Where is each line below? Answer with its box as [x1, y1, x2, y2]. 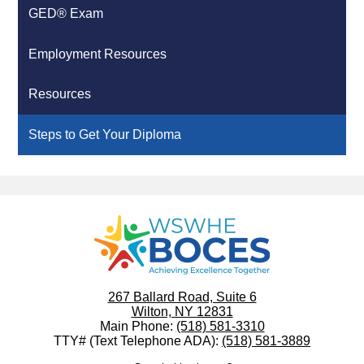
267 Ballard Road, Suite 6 [107, 289, 257, 304]
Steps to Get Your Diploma [28, 127, 182, 141]
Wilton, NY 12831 [131, 304, 233, 318]
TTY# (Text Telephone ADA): [54, 333, 222, 348]
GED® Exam [28, 6, 104, 20]
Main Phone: [99, 318, 176, 333]
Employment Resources [28, 46, 167, 61]
